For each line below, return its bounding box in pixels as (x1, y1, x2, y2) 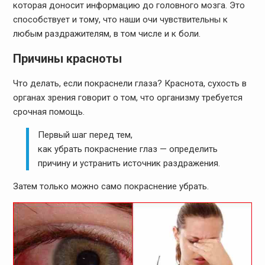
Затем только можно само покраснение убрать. (12, 181, 209, 192)
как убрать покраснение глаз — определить (38, 144, 218, 155)
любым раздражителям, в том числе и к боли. (12, 28, 201, 40)
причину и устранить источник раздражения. (38, 158, 221, 169)
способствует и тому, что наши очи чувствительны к (12, 14, 228, 25)
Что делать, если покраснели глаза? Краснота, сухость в (12, 78, 247, 89)
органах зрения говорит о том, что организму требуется (12, 92, 243, 104)
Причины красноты (12, 51, 122, 66)
